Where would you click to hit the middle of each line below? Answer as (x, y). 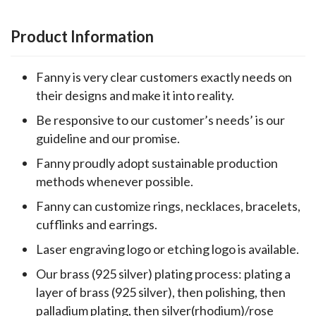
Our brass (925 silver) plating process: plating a (163, 273)
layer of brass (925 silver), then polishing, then (161, 292)
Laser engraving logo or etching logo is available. (168, 249)
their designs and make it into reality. (135, 95)
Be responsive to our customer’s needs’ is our (160, 120)
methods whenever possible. (115, 181)
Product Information (82, 36)
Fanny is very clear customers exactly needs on (164, 77)
